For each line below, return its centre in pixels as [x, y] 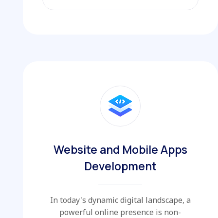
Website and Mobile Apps [120, 149]
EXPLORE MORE [115, 10]
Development [120, 166]
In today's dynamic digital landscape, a [120, 200]
